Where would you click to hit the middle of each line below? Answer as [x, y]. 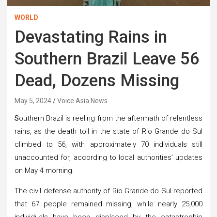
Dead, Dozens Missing [97, 80]
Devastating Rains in [91, 37]
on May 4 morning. [44, 170]
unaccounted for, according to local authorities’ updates [108, 157]
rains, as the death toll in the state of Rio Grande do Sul [108, 131]
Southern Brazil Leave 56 [107, 59]
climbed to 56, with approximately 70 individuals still [108, 144]
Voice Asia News [82, 101]
